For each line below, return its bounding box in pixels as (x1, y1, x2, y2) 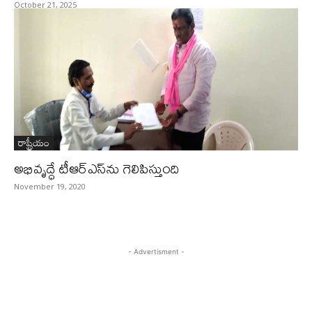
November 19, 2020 (14, 181, 86, 192)
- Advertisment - (127, 247, 185, 256)
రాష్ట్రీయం (18, 133, 49, 152)
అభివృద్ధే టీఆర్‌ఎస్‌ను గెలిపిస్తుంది (14, 155, 180, 182)
